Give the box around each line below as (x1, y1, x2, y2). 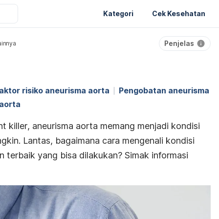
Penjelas (164, 39, 194, 47)
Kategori (103, 9, 133, 18)
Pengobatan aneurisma (119, 86, 209, 95)
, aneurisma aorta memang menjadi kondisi (27, 121, 200, 131)
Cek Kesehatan (152, 9, 205, 18)
